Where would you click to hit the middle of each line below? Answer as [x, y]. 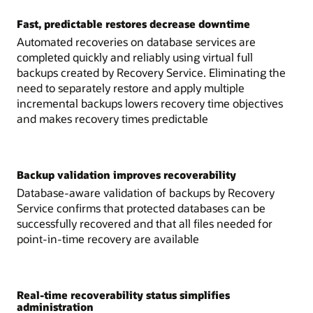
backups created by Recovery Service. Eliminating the [151, 72]
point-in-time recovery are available [108, 238]
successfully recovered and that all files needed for [145, 223]
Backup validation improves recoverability [126, 174]
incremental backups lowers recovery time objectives [150, 103]
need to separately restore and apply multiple [131, 87]
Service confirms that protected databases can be [141, 208]
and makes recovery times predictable [112, 118]
